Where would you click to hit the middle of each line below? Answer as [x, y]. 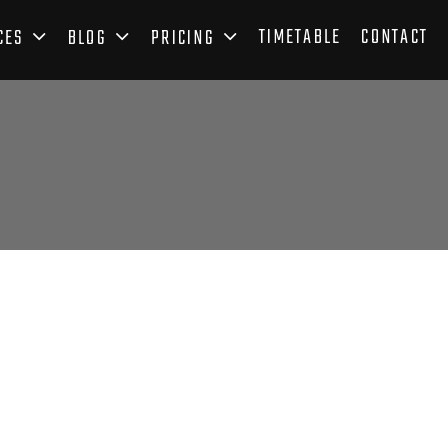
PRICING [183, 39]
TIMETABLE [300, 38]
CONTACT [394, 38]
